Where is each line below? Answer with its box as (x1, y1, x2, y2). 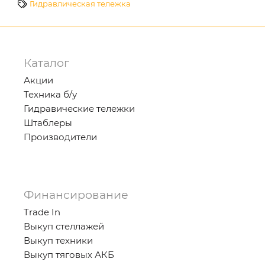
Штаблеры (24, 117, 72, 128)
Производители (24, 131, 97, 143)
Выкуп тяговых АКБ (24, 249, 114, 260)
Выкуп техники (24, 235, 93, 246)
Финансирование (24, 188, 128, 202)
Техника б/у (24, 89, 77, 100)
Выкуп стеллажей (24, 221, 104, 232)
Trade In (24, 206, 60, 218)
